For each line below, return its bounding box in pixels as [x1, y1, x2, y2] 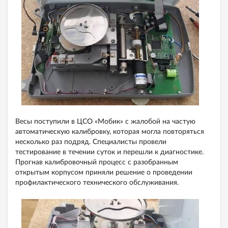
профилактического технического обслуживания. [15, 179, 179, 187]
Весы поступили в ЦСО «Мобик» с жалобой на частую [15, 118, 195, 126]
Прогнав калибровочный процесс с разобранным [15, 159, 178, 166]
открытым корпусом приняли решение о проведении [15, 169, 192, 177]
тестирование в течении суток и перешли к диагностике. [15, 149, 204, 156]
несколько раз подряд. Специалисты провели [15, 138, 166, 146]
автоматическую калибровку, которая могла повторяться [15, 128, 204, 136]
